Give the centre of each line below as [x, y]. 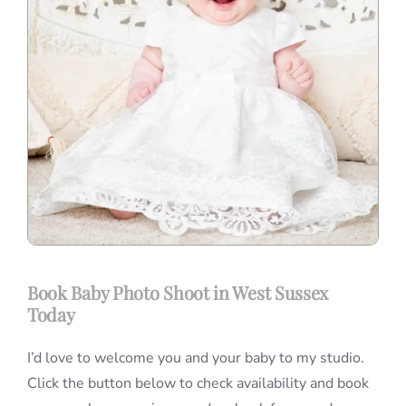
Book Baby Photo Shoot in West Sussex [178, 292]
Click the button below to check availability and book [198, 383]
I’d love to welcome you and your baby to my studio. [195, 358]
